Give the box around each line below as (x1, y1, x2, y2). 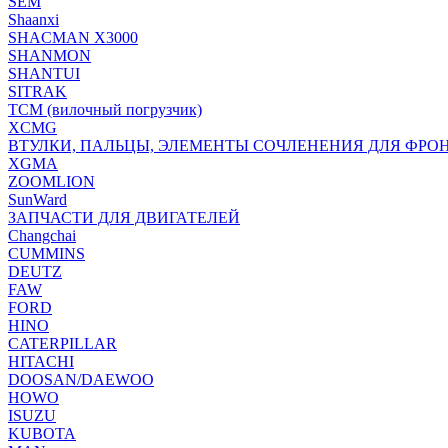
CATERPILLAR (8, 335, 117, 352)
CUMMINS (8, 245, 85, 262)
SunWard (8, 191, 67, 208)
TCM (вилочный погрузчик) (8, 101, 202, 118)
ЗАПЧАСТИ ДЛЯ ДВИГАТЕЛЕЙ (8, 209, 240, 226)
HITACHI (8, 353, 74, 370)
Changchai (8, 227, 76, 244)
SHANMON (8, 47, 91, 64)
